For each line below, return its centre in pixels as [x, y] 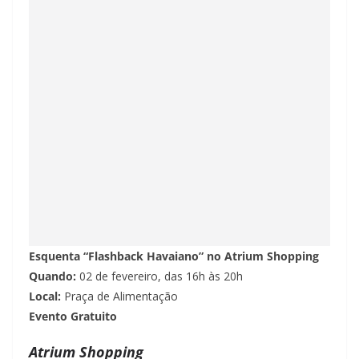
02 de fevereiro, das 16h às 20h [161, 276]
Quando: [54, 276]
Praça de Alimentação [121, 296]
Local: [46, 296]
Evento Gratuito [73, 317]
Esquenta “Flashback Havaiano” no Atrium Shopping [174, 256]
